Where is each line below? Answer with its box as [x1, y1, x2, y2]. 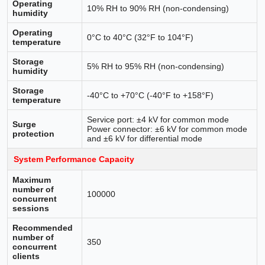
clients [12, 251, 40, 261]
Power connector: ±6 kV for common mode [87, 124, 248, 134]
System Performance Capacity [14, 154, 135, 164]
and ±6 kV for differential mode [87, 133, 203, 143]
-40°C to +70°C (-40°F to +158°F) [87, 90, 214, 100]
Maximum [12, 174, 51, 185]
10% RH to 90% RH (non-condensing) [87, 3, 230, 13]
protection [12, 128, 55, 138]
